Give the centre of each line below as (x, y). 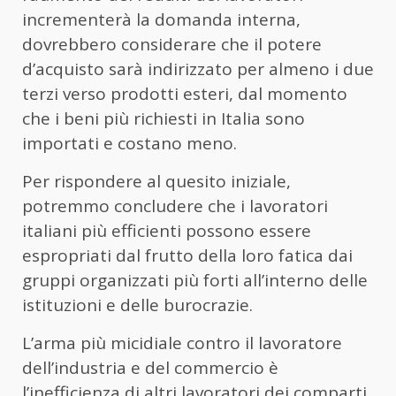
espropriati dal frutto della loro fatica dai (187, 255)
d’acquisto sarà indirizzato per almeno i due (198, 69)
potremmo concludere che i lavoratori (175, 206)
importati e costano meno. (129, 143)
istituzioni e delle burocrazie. (137, 305)
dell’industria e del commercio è (150, 367)
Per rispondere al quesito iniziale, (156, 181)
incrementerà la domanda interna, (161, 19)
